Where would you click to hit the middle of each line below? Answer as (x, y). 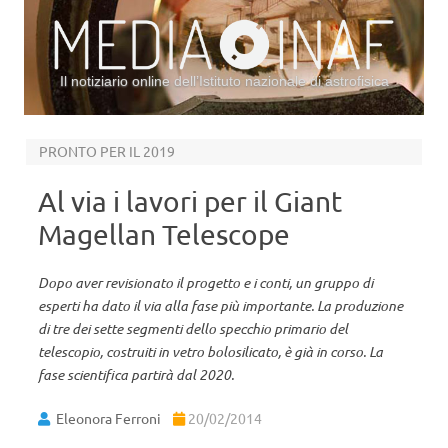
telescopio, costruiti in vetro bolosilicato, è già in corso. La (210, 351)
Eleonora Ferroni (108, 418)
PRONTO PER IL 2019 (106, 151)
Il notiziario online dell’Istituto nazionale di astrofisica (224, 81)
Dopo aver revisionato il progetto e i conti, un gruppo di (205, 282)
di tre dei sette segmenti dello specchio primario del (193, 328)
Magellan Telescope (164, 234)
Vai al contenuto (276, 122)
